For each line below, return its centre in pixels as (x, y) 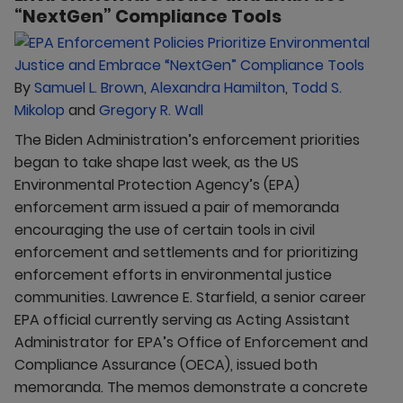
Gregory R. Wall (151, 110)
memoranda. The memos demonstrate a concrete (191, 387)
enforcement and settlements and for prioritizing (186, 252)
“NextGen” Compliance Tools (148, 16)
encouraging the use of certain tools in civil (165, 229)
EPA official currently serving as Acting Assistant (182, 319)
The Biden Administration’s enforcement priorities (187, 139)
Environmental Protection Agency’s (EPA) (157, 184)
